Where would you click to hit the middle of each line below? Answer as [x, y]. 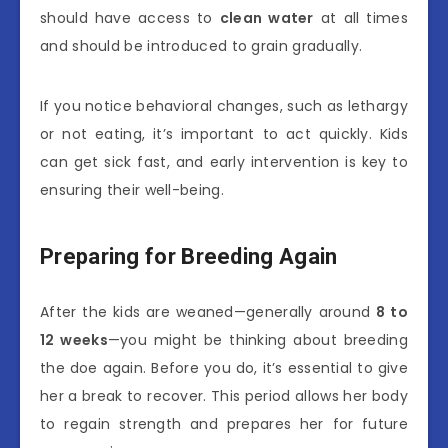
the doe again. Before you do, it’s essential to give [224, 367]
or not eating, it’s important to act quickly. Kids [224, 133]
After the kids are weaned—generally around [208, 311]
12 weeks [74, 339]
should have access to [130, 17]
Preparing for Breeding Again [189, 257]
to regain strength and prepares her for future [224, 423]
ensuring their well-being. [132, 189]
